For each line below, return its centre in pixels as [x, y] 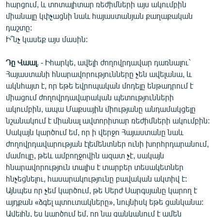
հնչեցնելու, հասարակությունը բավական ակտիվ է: [96, 178]
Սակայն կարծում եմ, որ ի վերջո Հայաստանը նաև [95, 132]
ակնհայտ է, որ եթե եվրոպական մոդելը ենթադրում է [100, 85]
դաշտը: [19, 27]
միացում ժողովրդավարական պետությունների [90, 97]
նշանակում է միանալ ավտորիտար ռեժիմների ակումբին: [108, 120]
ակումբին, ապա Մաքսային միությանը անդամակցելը [101, 108]
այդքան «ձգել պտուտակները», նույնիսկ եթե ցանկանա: [105, 201]
